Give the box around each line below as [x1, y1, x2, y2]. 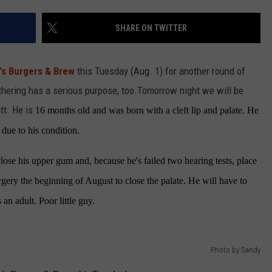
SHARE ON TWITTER [115, 23, 187, 33]
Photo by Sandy [211, 245, 260, 255]
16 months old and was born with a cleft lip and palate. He [33, 105, 259, 116]
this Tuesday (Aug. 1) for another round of [75, 65, 245, 78]
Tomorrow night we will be [137, 84, 243, 97]
